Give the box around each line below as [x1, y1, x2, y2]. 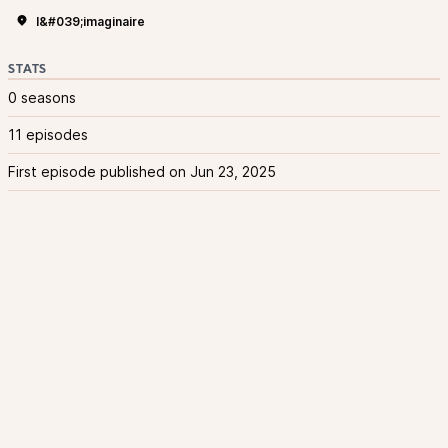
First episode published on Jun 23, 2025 [8, 163, 276, 180]
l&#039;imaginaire [36, 14, 145, 29]
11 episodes [8, 126, 88, 143]
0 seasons [8, 89, 76, 106]
